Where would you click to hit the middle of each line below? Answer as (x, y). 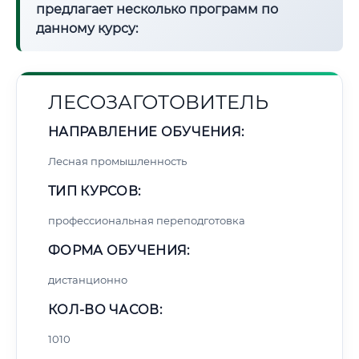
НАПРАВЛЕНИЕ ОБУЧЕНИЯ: (146, 132)
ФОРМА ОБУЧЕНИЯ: (119, 250)
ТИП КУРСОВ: (95, 191)
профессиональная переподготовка (147, 220)
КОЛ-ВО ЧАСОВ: (105, 310)
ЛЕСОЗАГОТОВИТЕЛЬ (158, 102)
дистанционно (88, 280)
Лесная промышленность (117, 161)
